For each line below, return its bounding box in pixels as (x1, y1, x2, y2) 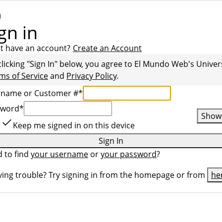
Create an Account (73, 43, 142, 54)
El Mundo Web (134, 58, 188, 69)
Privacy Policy (66, 70, 116, 81)
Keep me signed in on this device (13, 120, 135, 131)
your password (101, 149, 157, 160)
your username (31, 149, 88, 160)
